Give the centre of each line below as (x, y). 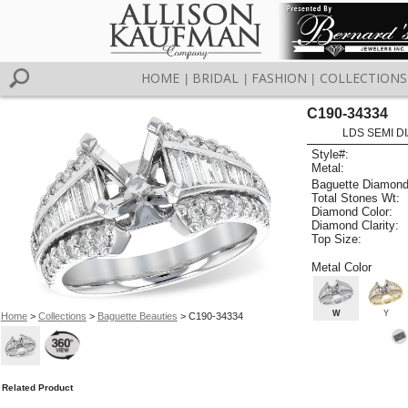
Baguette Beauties (137, 316)
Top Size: (337, 239)
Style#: (331, 155)
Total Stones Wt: (356, 198)
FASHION (279, 78)
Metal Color (342, 267)
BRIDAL (216, 78)
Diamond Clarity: (356, 225)
